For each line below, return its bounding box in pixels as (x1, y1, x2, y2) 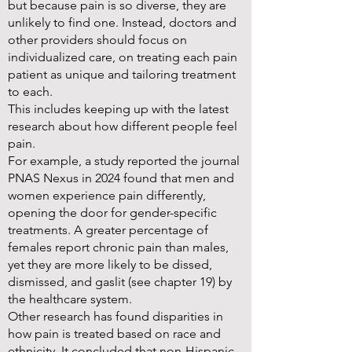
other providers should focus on (8, 32, 187, 47)
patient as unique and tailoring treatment (8, 67, 236, 82)
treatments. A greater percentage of (8, 222, 208, 237)
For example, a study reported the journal (8, 153, 240, 168)
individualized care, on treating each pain (8, 49, 237, 64)
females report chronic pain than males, (8, 240, 229, 255)
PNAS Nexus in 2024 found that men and (8, 170, 234, 185)
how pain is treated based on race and (8, 326, 221, 341)
